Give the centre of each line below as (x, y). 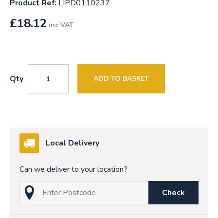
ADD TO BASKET (121, 79)
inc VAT (61, 25)
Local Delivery (73, 143)
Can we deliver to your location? (73, 170)
